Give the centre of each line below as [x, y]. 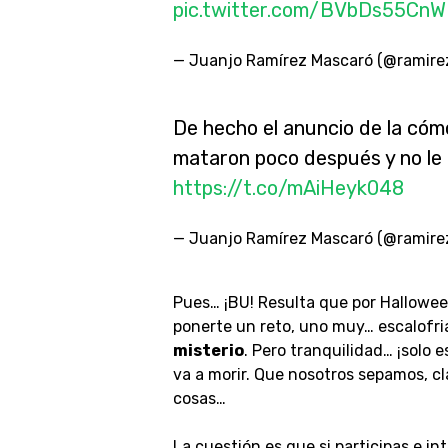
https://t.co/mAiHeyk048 [288, 188]
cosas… [199, 398]
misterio [208, 350]
